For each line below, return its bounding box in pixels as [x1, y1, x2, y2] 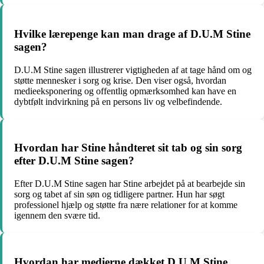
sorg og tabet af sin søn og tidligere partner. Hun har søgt [14, 189, 225, 199]
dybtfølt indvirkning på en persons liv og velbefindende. [14, 96, 222, 107]
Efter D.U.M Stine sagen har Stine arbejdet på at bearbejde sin [14, 178, 245, 189]
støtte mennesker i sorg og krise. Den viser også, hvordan [14, 75, 226, 85]
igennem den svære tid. [14, 210, 100, 220]
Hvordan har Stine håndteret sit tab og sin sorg [14, 141, 242, 154]
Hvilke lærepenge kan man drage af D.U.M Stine [14, 27, 250, 40]
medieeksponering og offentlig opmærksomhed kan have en [14, 85, 236, 96]
